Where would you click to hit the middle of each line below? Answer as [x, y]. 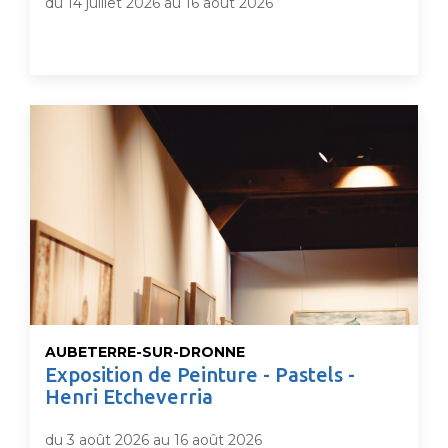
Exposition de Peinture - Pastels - [200, 374]
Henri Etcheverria [129, 396]
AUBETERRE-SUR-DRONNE [145, 352]
